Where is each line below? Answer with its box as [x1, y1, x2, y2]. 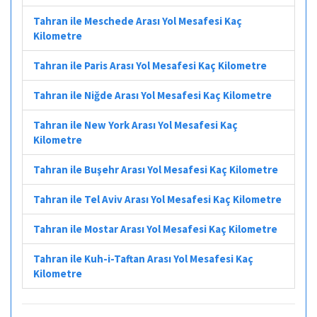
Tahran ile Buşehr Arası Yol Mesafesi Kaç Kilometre [33, 162, 278, 176]
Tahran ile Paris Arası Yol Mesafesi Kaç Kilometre [33, 58, 267, 72]
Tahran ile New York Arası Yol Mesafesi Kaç [33, 117, 238, 132]
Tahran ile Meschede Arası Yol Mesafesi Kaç [33, 13, 242, 28]
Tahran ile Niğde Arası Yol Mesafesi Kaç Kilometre [33, 88, 272, 102]
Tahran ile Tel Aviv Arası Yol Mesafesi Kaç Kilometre [33, 192, 282, 206]
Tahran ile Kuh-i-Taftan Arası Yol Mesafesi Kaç [33, 251, 253, 265]
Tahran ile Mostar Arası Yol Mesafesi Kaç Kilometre [33, 221, 277, 236]
